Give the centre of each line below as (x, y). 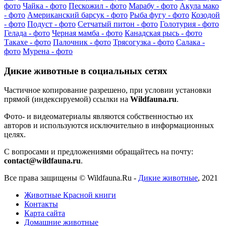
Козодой (206, 15)
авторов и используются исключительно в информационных (109, 126)
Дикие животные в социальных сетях (86, 71)
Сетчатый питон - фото (118, 24)
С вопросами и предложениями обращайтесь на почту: (99, 152)
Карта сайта (45, 213)
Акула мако (199, 6)
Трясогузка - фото (144, 42)
